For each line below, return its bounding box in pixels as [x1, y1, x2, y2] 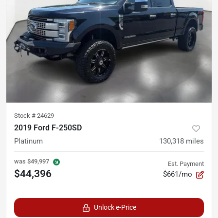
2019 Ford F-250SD [14, 123, 82, 132]
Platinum [14, 136, 43, 145]
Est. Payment [168, 160, 204, 167]
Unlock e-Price [93, 203, 136, 211]
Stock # [14, 111, 37, 119]
